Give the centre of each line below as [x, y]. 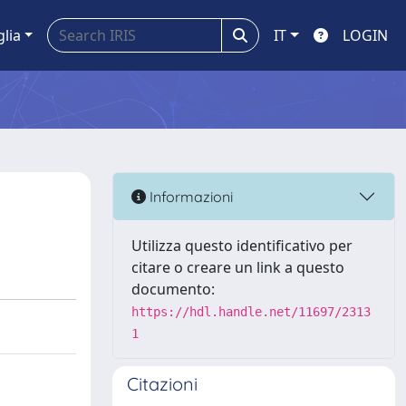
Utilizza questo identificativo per [242, 246]
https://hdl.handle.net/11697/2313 [251, 312]
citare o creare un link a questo [238, 267]
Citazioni [162, 384]
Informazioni [189, 196]
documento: [173, 289]
